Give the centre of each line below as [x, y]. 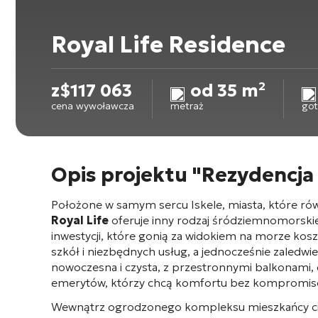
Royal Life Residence [168, 45]
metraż [187, 106]
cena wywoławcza [93, 106]
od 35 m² [228, 91]
